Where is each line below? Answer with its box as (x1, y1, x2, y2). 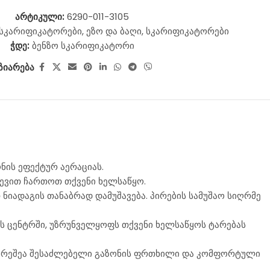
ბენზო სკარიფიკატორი (31, 39, 134, 52)
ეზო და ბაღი (86, 25, 142, 37)
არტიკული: (15, 10, 67, 23)
